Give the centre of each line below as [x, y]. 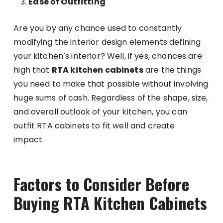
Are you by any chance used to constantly [98, 28]
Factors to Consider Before [102, 184]
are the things [172, 70]
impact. [30, 139]
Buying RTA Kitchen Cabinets [111, 203]
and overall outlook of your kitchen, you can [100, 111]
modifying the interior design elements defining [107, 42]
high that [33, 70]
